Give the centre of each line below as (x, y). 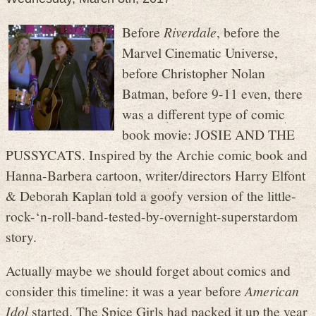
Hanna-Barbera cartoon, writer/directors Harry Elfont (156, 175)
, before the (248, 31)
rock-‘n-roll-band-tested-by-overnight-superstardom (152, 215)
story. (21, 236)
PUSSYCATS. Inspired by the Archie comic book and (157, 154)
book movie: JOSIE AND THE (208, 134)
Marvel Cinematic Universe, (200, 52)
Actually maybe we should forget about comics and (148, 271)
